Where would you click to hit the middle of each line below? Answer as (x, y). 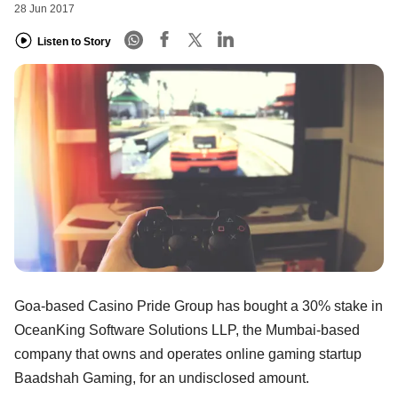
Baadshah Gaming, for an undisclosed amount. (162, 378)
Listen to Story (74, 41)
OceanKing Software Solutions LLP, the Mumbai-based (187, 330)
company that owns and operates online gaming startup (188, 354)
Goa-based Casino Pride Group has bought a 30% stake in (199, 306)
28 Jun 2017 (44, 9)
